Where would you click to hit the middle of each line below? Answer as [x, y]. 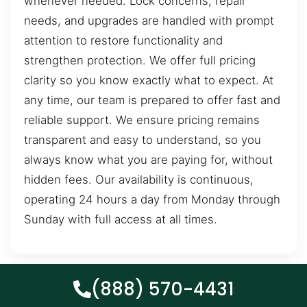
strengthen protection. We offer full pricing [140, 61]
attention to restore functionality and [123, 41]
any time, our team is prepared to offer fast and [152, 100]
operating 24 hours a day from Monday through [152, 200]
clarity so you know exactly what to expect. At [149, 81]
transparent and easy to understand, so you [143, 140]
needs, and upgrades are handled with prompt [149, 21]
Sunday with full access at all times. [121, 220]
